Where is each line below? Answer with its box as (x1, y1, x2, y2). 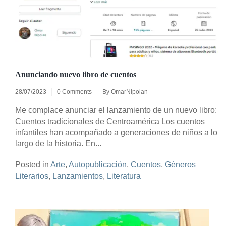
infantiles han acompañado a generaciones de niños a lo (15, 128, 217, 137)
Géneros (165, 160, 196, 169)
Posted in (15, 160, 50, 169)
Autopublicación (69, 160, 127, 169)
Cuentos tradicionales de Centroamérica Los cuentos (15, 117, 205, 126)
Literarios (15, 172, 48, 181)
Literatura (107, 172, 141, 181)
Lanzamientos (52, 172, 103, 181)
